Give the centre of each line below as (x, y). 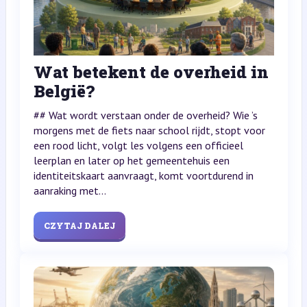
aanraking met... (70, 191)
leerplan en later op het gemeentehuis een (131, 161)
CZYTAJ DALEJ (79, 226)
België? (64, 91)
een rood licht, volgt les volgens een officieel (138, 146)
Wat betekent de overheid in (151, 72)
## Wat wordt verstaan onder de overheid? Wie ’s (145, 115)
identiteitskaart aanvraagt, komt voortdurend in (143, 176)
